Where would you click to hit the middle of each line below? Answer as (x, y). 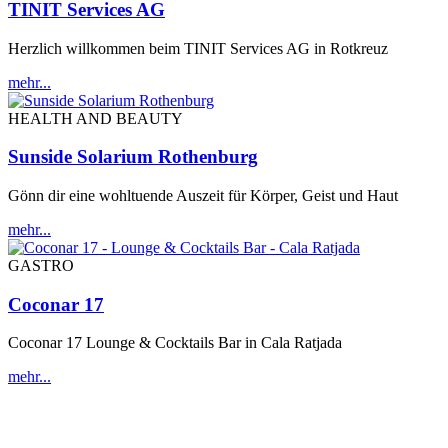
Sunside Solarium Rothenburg (133, 157)
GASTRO (41, 266)
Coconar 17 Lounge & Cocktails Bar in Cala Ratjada (175, 343)
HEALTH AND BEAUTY (95, 118)
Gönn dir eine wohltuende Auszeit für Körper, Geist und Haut (203, 196)
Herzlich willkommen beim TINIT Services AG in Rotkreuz (198, 48)
